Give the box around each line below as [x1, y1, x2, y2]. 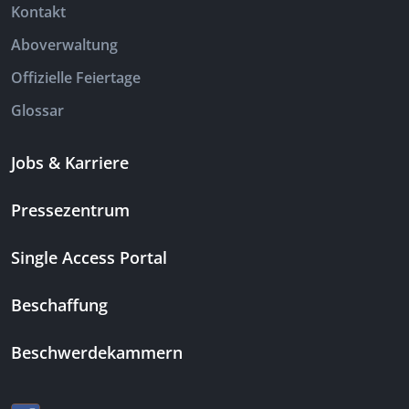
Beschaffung [11, 294, 108, 317]
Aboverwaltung [11, 35, 118, 56]
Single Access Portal [11, 246, 167, 269]
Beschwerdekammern [11, 341, 183, 364]
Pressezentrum [11, 199, 130, 222]
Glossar [11, 100, 64, 121]
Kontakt [11, 2, 66, 23]
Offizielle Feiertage [11, 68, 141, 89]
